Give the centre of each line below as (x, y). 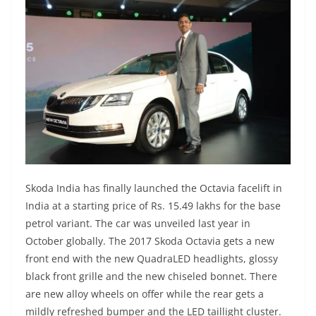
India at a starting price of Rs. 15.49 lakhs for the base (153, 206)
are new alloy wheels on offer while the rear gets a (145, 294)
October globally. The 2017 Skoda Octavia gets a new (150, 241)
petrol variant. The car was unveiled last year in (138, 224)
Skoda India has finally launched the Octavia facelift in (154, 188)
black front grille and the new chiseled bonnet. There (151, 276)
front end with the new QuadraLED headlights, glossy (152, 259)
